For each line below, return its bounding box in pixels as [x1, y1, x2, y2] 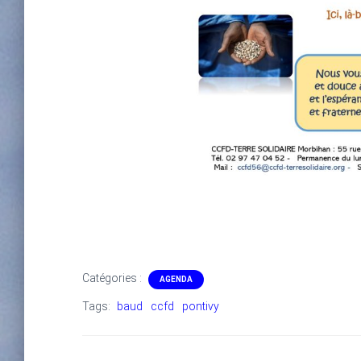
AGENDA [160, 275, 193, 284]
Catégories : [82, 272, 144, 284]
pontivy [182, 300, 219, 313]
